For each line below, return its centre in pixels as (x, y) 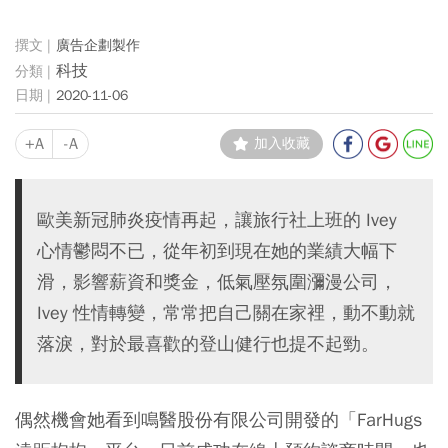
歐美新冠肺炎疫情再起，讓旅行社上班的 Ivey (217, 219)
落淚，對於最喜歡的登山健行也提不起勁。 (208, 343)
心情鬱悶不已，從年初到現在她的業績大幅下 (217, 250)
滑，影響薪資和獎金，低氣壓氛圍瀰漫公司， (217, 281)
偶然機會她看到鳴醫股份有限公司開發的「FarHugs (218, 419)
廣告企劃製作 (98, 45)
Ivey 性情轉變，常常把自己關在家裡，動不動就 (226, 312)
